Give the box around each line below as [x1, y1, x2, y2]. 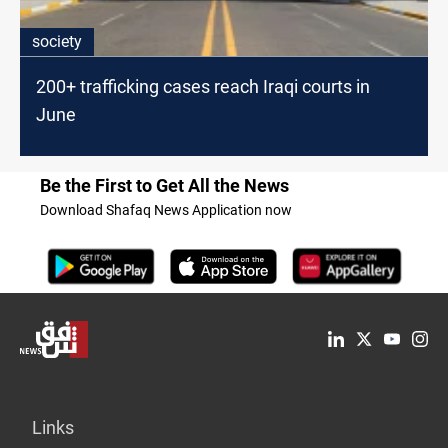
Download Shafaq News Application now [40, 201, 292, 218]
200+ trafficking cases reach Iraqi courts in [36, 75, 370, 97]
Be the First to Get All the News [40, 174, 289, 196]
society [32, 31, 82, 51]
